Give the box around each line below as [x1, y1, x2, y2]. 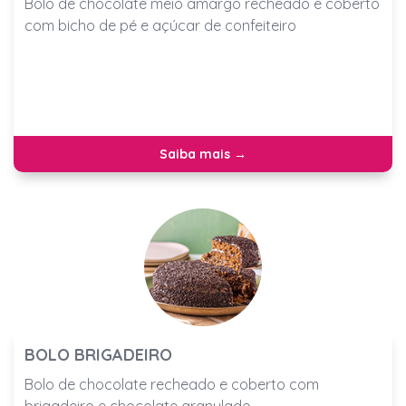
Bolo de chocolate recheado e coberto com [24, 375, 319, 394]
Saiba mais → [159, 146, 246, 163]
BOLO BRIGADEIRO [24, 344, 172, 366]
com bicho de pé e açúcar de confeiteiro [24, 16, 296, 35]
